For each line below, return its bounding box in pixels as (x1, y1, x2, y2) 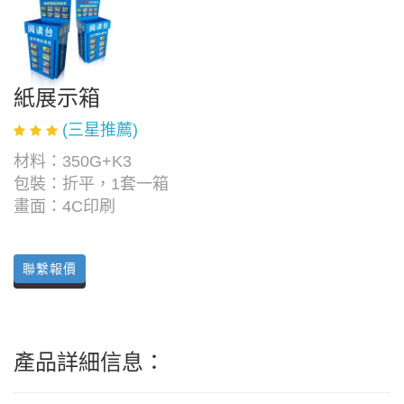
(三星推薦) (62, 121, 138, 140)
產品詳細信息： (14, 350, 165, 375)
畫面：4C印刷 (14, 197, 115, 216)
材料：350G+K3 (14, 152, 132, 171)
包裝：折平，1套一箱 (14, 175, 169, 194)
